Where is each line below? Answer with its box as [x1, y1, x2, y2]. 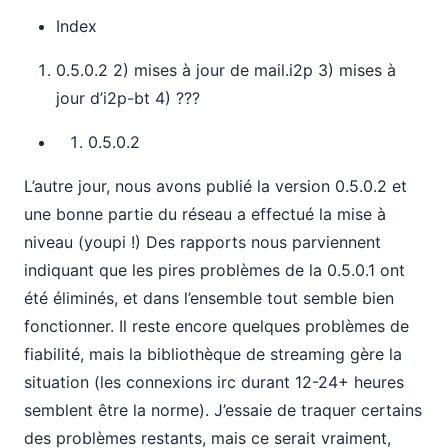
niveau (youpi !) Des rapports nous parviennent [24, 232, 381, 252]
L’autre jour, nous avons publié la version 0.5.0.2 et [24, 176, 407, 196]
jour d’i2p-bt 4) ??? [56, 88, 200, 108]
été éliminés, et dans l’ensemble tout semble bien [24, 288, 394, 308]
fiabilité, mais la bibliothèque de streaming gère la [24, 344, 402, 364]
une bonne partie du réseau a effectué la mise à [24, 204, 386, 224]
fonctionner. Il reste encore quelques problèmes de [24, 316, 409, 336]
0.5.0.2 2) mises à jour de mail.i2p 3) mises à [56, 60, 396, 80]
